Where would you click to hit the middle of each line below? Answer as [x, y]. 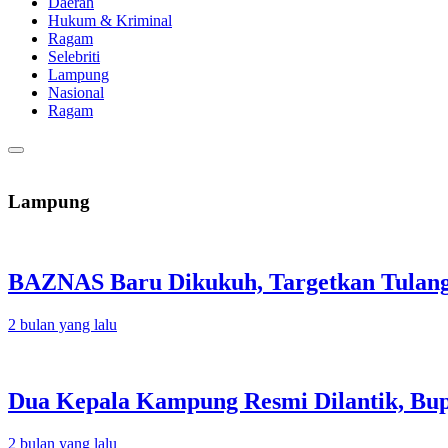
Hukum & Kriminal [110, 20]
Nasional [76, 92]
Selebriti [74, 56]
